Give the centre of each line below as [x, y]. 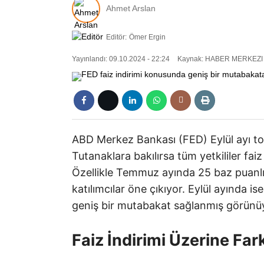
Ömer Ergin [147, 37]
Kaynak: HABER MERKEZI [219, 59]
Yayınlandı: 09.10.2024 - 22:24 [121, 59]
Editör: [116, 37]
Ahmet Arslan [131, 9]
